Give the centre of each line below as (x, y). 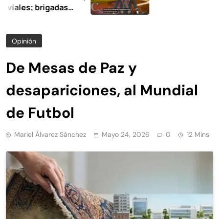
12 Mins (198, 135)
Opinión (24, 41)
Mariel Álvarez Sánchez (50, 135)
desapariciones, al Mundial (102, 90)
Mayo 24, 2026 (126, 135)
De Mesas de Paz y (71, 68)
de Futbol (40, 113)
